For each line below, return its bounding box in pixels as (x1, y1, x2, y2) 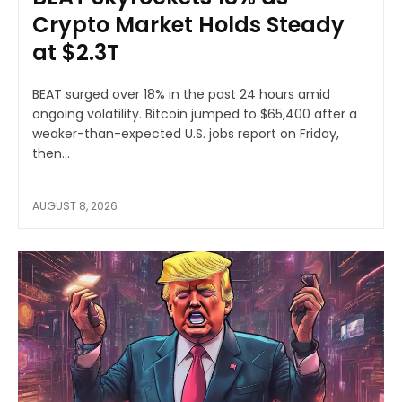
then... (32, 144, 70, 162)
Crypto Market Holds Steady (32, 9, 345, 39)
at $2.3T (32, 37, 119, 67)
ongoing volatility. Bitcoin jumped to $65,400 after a (32, 104, 357, 123)
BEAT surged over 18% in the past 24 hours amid (32, 84, 330, 103)
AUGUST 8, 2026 (32, 197, 118, 214)
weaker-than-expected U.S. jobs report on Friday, (32, 124, 339, 143)
